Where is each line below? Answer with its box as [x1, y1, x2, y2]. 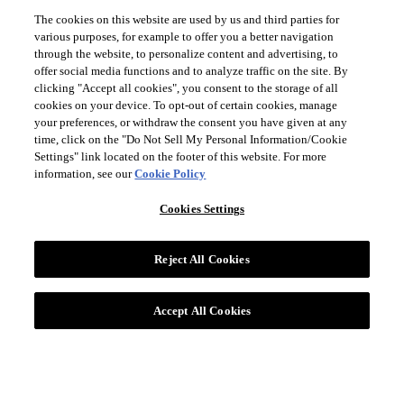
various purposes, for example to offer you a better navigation [34, 30, 335, 43]
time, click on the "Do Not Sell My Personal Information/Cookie [34, 133, 348, 146]
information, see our [34, 167, 135, 180]
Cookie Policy [134, 167, 207, 180]
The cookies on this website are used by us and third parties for [34, 13, 340, 26]
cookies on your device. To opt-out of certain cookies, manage [34, 98, 338, 112]
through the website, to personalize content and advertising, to [34, 47, 339, 60]
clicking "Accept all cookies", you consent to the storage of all [34, 81, 339, 95]
